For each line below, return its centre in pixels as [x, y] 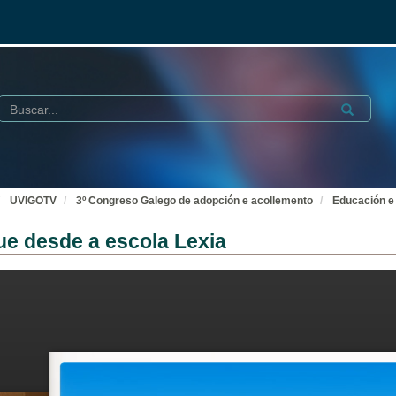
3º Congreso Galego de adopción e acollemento [194, 201]
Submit [356, 107]
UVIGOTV [33, 201]
